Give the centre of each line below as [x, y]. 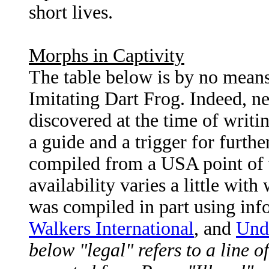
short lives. [71, 13]
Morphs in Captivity [107, 56]
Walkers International [111, 229]
